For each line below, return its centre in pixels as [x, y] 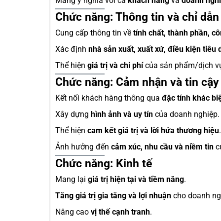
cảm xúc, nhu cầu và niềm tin [162, 147]
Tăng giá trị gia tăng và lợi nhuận [113, 196]
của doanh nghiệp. [186, 114]
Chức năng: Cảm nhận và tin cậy [137, 82]
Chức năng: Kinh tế [104, 164]
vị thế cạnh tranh [120, 212]
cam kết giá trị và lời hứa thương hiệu [153, 130]
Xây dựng [73, 114]
